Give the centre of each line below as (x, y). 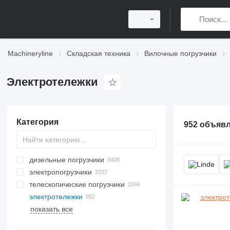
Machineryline (30, 53)
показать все (51, 209)
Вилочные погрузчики (180, 53)
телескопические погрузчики (77, 184)
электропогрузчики (60, 172)
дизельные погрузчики (66, 160)
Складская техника (99, 53)
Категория (37, 122)
